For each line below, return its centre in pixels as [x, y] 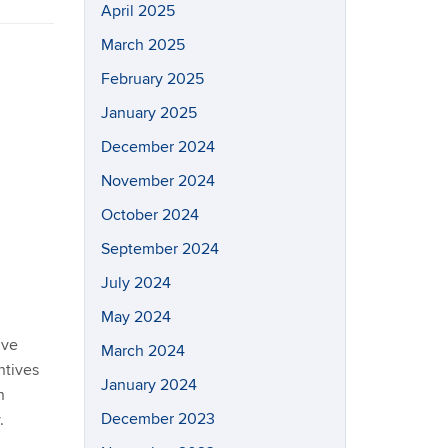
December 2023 [157, 419]
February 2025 [152, 79]
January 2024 [148, 385]
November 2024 [157, 181]
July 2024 [135, 283]
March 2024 [142, 351]
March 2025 [142, 45]
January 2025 [148, 113]
